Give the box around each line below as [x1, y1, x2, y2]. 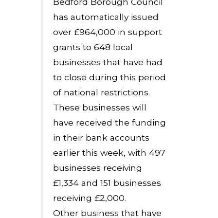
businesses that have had [53, 57, 163, 67]
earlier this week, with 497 [53, 147, 165, 158]
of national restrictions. [53, 87, 152, 97]
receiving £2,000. [53, 193, 126, 203]
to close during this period [53, 72, 166, 82]
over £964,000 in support [53, 27, 162, 37]
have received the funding [53, 117, 166, 127]
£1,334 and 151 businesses [53, 178, 161, 188]
